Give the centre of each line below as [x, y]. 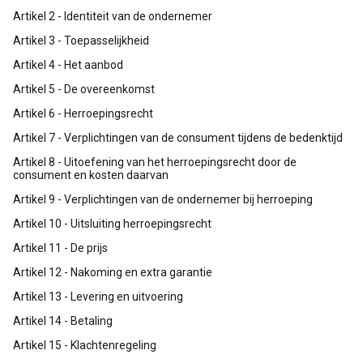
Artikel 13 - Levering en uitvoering [98, 296]
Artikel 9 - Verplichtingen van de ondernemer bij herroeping [163, 199]
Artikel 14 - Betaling [63, 320]
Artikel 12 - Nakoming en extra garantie [113, 272]
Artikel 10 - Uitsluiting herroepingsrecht [112, 223]
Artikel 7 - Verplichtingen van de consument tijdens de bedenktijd [178, 137]
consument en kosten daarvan [91, 175]
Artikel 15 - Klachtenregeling [85, 345]
